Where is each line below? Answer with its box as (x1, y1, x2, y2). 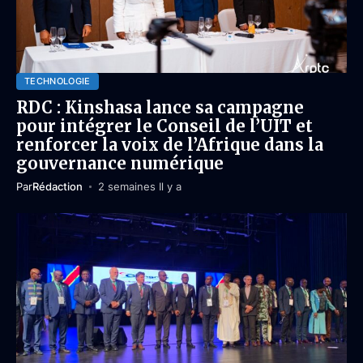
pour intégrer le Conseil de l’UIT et (16, 116, 313, 136)
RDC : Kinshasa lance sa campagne (16, 97, 304, 117)
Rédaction (32, 180, 83, 193)
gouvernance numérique (16, 153, 224, 173)
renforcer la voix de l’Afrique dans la (16, 135, 323, 155)
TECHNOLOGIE (24, 75, 91, 87)
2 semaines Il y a (97, 180, 181, 193)
